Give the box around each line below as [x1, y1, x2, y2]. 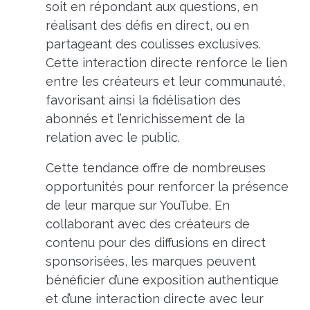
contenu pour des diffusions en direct [45, 235, 266, 250]
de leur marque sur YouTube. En [45, 197, 230, 212]
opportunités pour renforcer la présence [45, 179, 289, 194]
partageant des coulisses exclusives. [45, 36, 261, 51]
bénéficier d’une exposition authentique [45, 272, 279, 287]
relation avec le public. [45, 129, 180, 145]
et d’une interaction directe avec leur [45, 291, 264, 306]
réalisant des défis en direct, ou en [45, 17, 249, 33]
